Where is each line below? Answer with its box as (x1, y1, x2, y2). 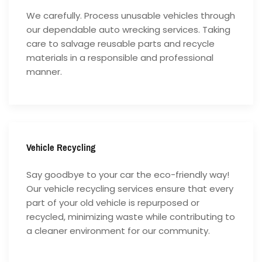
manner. (26, 65, 62, 78)
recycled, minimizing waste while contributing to (26, 211, 235, 223)
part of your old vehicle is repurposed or (26, 196, 199, 209)
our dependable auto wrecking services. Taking (26, 23, 230, 36)
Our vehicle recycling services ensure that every (26, 182, 233, 195)
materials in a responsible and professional (26, 51, 213, 64)
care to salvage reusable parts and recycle (26, 37, 215, 50)
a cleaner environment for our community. (26, 225, 210, 237)
